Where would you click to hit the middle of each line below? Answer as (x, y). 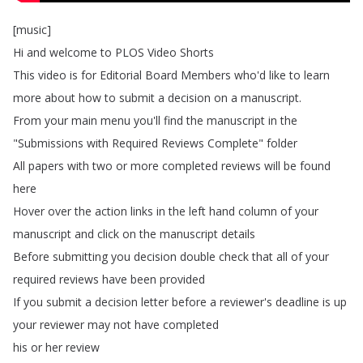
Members (206, 75)
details (238, 234)
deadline (297, 302)
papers (46, 166)
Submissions (51, 143)
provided (182, 279)
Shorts (197, 52)
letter (155, 302)
